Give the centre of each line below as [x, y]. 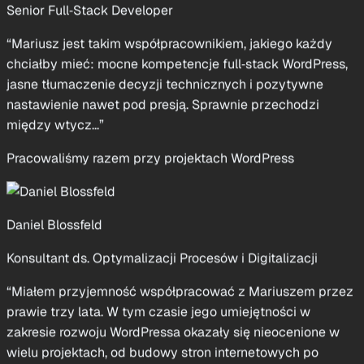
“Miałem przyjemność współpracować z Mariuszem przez [180, 231]
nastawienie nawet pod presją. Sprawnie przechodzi [163, 44]
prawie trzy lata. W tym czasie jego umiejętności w [158, 251]
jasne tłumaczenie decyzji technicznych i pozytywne [165, 24]
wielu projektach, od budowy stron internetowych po [162, 292]
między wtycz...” [55, 64]
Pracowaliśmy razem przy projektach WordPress [150, 97]
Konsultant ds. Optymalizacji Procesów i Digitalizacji [162, 197]
